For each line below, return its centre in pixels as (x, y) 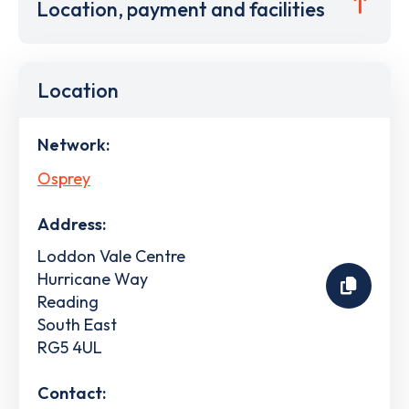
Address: (72, 224)
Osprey (64, 178)
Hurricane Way (93, 278)
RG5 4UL (70, 347)
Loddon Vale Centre (111, 256)
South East (77, 324)
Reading (68, 301)
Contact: (72, 393)
